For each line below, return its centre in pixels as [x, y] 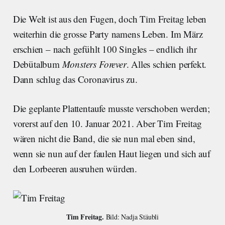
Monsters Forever [94, 64]
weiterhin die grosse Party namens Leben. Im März [108, 34]
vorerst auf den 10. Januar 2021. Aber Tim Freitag [107, 123]
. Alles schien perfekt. [166, 64]
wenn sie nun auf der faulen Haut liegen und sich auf [111, 153]
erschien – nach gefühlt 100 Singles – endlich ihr [105, 49]
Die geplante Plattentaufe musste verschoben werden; [111, 108]
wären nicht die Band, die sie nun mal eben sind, [104, 138]
